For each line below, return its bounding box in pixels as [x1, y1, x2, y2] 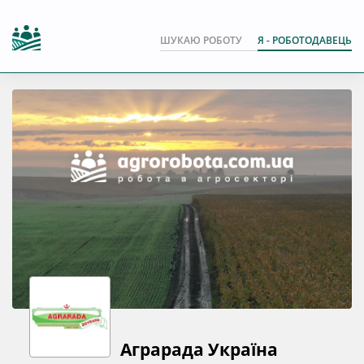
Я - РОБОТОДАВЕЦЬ [258, 33, 352, 47]
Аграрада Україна [119, 337, 278, 361]
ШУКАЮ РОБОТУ [160, 33, 242, 47]
